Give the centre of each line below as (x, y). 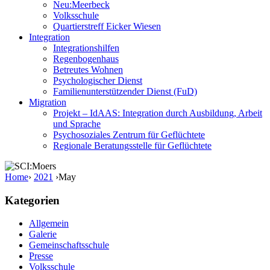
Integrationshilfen (86, 48)
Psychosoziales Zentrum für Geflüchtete (129, 135)
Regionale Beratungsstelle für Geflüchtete (132, 146)
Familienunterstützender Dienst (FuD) (125, 91)
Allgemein (49, 224)
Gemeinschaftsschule (69, 245)
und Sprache (77, 124)
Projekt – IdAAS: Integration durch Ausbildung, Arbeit (158, 113)
